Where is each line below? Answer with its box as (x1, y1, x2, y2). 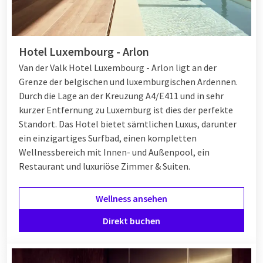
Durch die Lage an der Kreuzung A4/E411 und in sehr (19, 90, 224, 102)
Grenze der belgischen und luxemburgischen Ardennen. (19, 76, 238, 88)
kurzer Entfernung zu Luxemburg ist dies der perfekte (19, 104, 233, 116)
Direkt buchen (103, 215, 160, 227)
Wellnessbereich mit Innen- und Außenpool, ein (19, 146, 210, 159)
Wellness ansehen (96, 193, 167, 205)
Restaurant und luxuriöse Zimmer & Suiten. (19, 160, 190, 173)
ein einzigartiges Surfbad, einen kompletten (19, 132, 197, 144)
